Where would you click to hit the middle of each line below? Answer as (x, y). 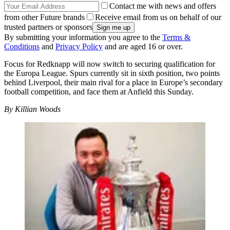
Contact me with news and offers (163, 6)
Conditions (22, 47)
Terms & (176, 37)
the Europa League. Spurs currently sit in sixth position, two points (112, 73)
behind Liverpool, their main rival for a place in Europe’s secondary (113, 83)
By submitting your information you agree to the (83, 37)
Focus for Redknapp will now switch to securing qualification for (110, 64)
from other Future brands (44, 17)
